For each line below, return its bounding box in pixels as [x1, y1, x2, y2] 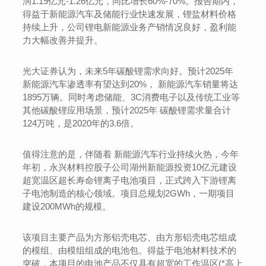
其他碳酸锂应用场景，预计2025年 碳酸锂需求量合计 [23, 105, 232, 115]
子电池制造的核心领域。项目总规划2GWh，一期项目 [23, 188, 235, 198]
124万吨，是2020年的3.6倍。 [23, 118, 140, 128]
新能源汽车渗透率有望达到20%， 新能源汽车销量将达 [23, 79, 239, 89]
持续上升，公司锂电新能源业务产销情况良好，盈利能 [23, 22, 237, 32]
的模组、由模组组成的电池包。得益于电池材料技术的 [23, 245, 237, 255]
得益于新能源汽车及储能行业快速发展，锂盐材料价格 [23, 9, 237, 19]
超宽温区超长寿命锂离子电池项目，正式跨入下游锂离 [23, 175, 237, 185]
